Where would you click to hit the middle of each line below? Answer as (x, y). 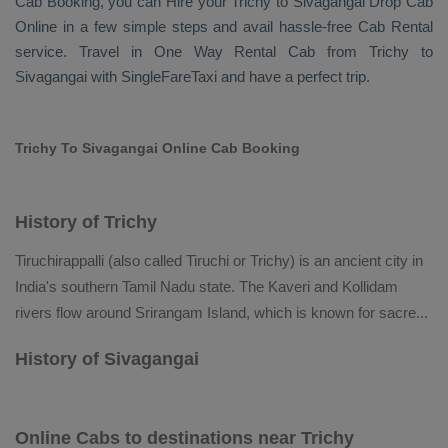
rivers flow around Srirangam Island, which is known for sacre (215, 312)
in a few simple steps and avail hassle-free (208, 26)
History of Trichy (86, 222)
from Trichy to (374, 51)
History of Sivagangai (107, 359)
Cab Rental (396, 26)
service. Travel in (84, 51)
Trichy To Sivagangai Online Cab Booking (157, 148)
